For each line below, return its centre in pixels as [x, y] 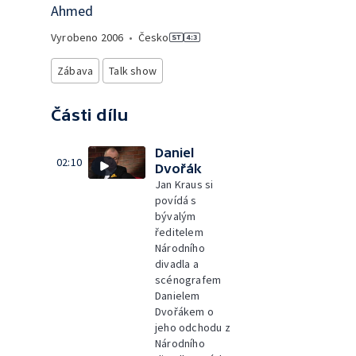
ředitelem [179, 232]
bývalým [176, 216]
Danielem [178, 296]
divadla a [177, 264]
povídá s [176, 200]
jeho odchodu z [193, 327]
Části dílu [90, 115]
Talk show [133, 71]
